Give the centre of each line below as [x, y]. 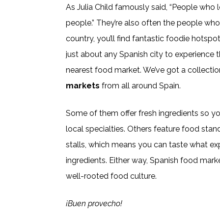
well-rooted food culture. [111, 176]
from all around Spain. [140, 86]
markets [83, 86]
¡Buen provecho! [96, 204]
